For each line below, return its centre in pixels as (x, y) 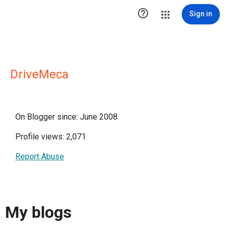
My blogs (38, 212)
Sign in (201, 14)
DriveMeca (39, 74)
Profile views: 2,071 (51, 137)
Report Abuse (40, 156)
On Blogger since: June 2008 (66, 117)
